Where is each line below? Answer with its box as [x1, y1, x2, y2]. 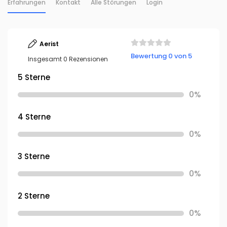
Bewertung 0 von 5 [130, 51, 192, 61]
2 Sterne [18, 191, 50, 201]
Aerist [40, 40, 59, 48]
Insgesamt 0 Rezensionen [28, 55, 108, 63]
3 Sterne [18, 151, 50, 162]
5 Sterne [18, 72, 50, 83]
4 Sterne [18, 111, 51, 122]
